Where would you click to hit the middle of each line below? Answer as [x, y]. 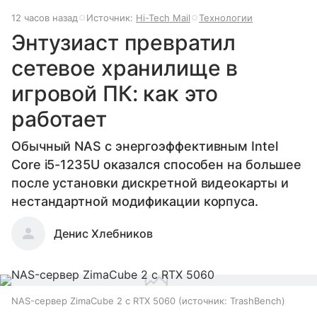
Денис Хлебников [103, 233]
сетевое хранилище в [125, 68]
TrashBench [256, 300]
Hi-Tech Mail [163, 17]
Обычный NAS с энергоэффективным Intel [145, 146]
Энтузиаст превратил [124, 42]
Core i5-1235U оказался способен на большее [157, 164]
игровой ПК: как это [115, 93]
